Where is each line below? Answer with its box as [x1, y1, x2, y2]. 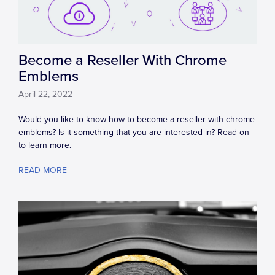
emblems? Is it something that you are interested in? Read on [18, 126, 249, 137]
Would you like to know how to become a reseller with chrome [18, 114, 255, 125]
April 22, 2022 [18, 88, 72, 99]
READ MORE [18, 165, 67, 176]
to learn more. [18, 139, 71, 150]
